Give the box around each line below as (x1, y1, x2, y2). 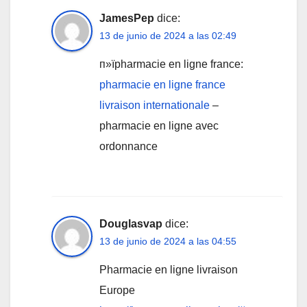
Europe (99, 284, 135, 296)
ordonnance (99, 140, 158, 152)
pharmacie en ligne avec (99, 119, 219, 132)
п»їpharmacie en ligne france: (99, 58, 243, 70)
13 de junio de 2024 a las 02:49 (99, 29, 236, 41)
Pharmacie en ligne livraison (99, 263, 238, 275)
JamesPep (99, 12, 154, 24)
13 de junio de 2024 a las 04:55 (99, 235, 236, 247)
